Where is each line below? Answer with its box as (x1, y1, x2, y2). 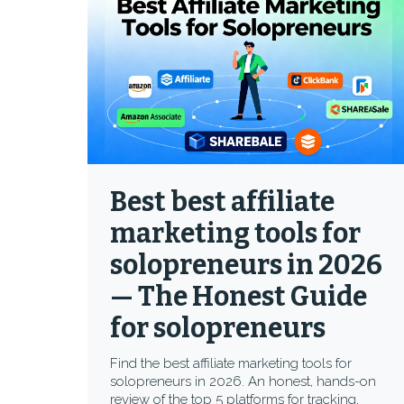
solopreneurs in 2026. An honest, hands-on (110, 373, 376, 390)
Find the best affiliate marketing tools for (110, 355, 352, 372)
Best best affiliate (110, 186, 335, 218)
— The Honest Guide (110, 280, 367, 313)
